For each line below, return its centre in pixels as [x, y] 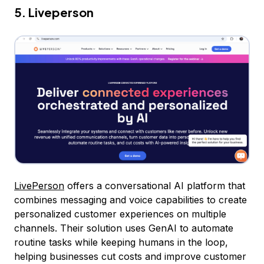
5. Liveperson [54, 12]
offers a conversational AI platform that [155, 186]
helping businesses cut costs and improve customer [130, 257]
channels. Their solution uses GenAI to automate [124, 228]
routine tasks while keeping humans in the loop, [121, 242]
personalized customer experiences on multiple [120, 214]
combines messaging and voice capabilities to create [131, 200]
